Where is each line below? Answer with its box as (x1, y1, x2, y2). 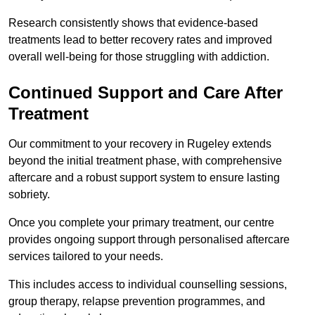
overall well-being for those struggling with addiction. (8, 51, 269, 63)
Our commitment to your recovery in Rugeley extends (8, 138, 271, 150)
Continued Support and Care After (8, 83, 283, 103)
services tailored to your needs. (8, 250, 166, 263)
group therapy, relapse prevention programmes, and (8, 295, 265, 308)
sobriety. (8, 188, 50, 201)
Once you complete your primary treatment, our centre (8, 217, 274, 229)
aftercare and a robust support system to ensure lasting (8, 172, 280, 184)
